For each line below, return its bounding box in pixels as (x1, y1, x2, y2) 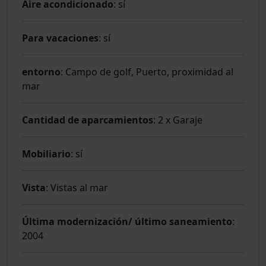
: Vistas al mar (46, 180, 108, 194)
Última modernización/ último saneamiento (22, 214, 232, 228)
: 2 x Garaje (153, 113, 202, 126)
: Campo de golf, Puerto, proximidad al (61, 65, 233, 78)
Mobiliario (22, 147, 71, 160)
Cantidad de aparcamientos (22, 113, 153, 126)
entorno (22, 65, 61, 78)
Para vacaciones (22, 31, 99, 45)
